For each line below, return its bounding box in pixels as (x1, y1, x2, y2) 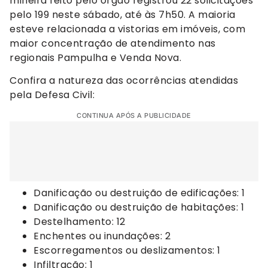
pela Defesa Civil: (10, 88, 95, 102)
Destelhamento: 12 (33, 214, 126, 229)
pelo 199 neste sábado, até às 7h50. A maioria (10, 8, 236, 22)
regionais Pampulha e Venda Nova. (10, 51, 181, 65)
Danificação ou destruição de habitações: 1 (33, 200, 244, 214)
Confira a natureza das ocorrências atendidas (10, 74, 238, 88)
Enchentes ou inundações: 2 (33, 229, 170, 243)
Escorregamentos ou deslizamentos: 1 (33, 243, 221, 257)
